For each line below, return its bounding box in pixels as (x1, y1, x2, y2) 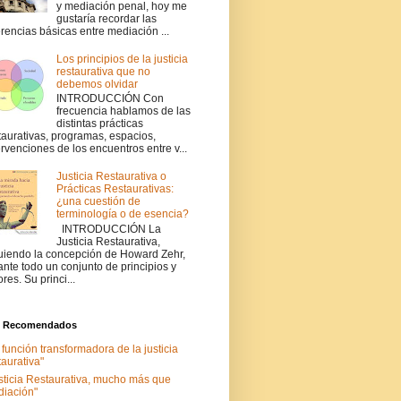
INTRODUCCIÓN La (55, 222, 161, 235)
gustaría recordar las (55, 13, 157, 26)
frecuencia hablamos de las (55, 105, 191, 118)
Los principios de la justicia (55, 52, 188, 65)
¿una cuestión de (55, 195, 141, 209)
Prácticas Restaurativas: (55, 183, 174, 196)
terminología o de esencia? (55, 208, 189, 221)
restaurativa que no (55, 64, 150, 78)
